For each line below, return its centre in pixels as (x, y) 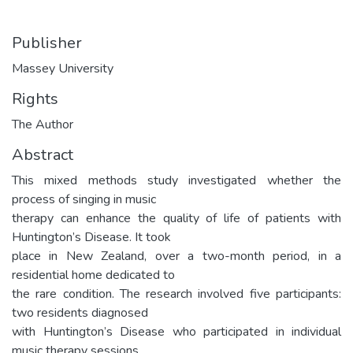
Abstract (43, 154)
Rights (35, 98)
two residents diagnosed (80, 312)
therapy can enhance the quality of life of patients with (176, 218)
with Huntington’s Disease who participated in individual (176, 331)
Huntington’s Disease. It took (91, 237)
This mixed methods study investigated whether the (176, 180)
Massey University (63, 68)
